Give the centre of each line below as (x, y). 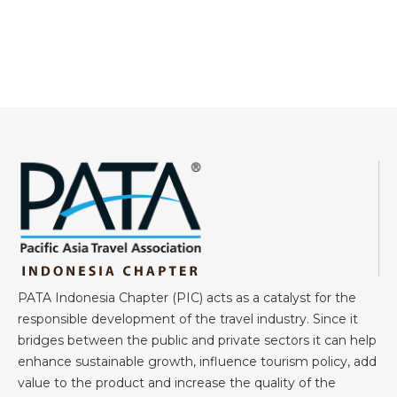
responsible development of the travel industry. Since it (188, 319)
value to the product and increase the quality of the (177, 383)
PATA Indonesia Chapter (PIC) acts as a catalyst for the (187, 298)
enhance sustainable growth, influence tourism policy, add (197, 362)
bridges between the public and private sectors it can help (197, 340)
